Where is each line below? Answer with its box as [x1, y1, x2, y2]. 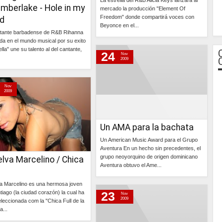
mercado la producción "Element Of [100, 5, 185, 11]
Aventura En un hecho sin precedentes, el [100, 145, 201, 151]
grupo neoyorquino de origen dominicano [100, 154, 198, 160]
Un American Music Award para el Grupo [100, 137, 198, 143]
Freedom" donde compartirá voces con [100, 14, 194, 20]
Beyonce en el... [100, 22, 139, 28]
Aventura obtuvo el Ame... [100, 162, 162, 168]
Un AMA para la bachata [100, 122, 194, 132]
